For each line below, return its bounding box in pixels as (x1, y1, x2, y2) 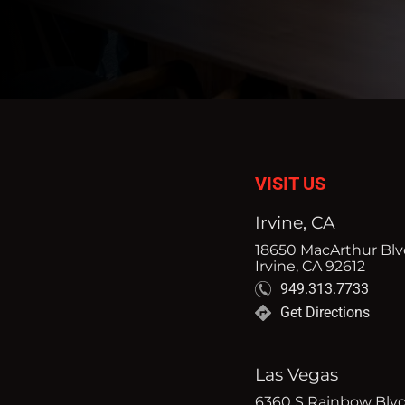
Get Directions (279, 304, 370, 322)
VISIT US (254, 174, 325, 195)
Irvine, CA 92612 (254, 256, 365, 275)
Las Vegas (254, 363, 338, 385)
